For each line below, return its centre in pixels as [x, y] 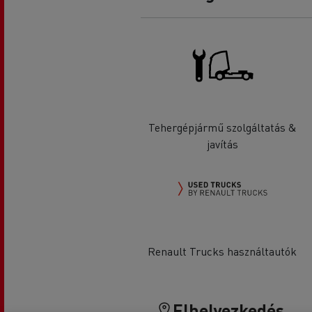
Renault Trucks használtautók [223, 251]
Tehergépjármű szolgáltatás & [222, 127]
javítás [222, 144]
